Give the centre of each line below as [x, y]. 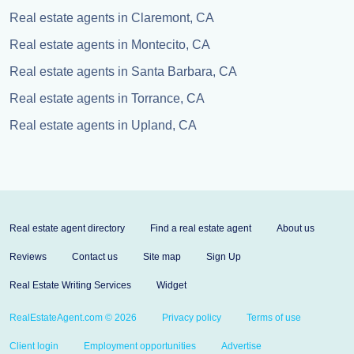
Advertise [241, 346]
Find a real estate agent [201, 228]
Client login [34, 346]
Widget [171, 285]
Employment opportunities [140, 346]
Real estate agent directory [67, 228]
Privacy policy [192, 318]
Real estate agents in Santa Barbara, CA [123, 72]
